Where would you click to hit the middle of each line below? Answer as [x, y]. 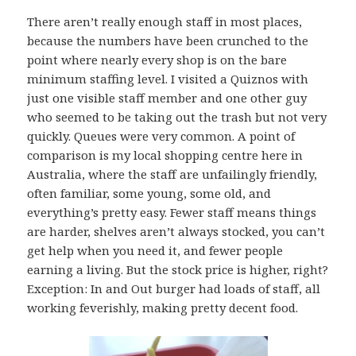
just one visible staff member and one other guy [167, 98]
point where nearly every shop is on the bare [157, 60]
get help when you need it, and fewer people [155, 251]
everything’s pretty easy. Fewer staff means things [172, 213]
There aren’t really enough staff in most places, [165, 22]
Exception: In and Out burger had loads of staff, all [174, 289]
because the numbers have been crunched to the [168, 41]
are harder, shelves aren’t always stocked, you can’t [176, 232]
